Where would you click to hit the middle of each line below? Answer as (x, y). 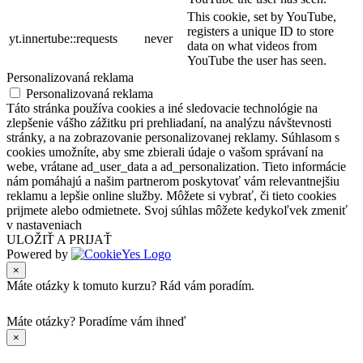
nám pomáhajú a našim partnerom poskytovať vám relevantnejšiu (173, 181)
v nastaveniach (44, 224)
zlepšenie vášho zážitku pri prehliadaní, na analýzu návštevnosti (169, 122)
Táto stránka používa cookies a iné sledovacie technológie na (162, 108)
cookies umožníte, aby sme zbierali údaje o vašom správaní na (165, 152)
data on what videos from (252, 45)
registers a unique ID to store (261, 31)
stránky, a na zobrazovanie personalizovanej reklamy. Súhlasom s (173, 137)
